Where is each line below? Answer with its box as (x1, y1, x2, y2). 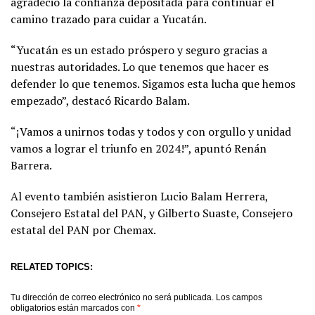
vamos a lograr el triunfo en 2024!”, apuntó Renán (11, 140, 266, 156)
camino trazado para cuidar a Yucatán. (11, 11, 207, 27)
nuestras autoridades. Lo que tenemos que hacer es (11, 58, 269, 75)
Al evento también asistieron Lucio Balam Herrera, (11, 188, 268, 204)
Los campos (216, 292, 262, 302)
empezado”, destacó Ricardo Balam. (11, 92, 190, 108)
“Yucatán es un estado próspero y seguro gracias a (11, 41, 267, 58)
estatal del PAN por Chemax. (11, 221, 156, 238)
